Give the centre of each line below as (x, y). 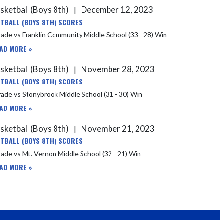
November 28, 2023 (117, 69)
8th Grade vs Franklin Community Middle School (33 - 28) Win (148, 35)
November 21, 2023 (117, 128)
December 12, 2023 (116, 10)
